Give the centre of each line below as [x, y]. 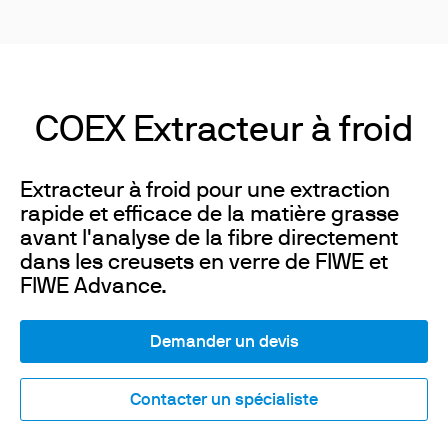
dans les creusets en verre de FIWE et [204, 263]
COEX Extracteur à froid [224, 132]
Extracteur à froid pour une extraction [205, 191]
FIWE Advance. [93, 287]
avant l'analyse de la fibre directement [209, 239]
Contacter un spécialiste [224, 400]
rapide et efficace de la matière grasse [209, 215]
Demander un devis [224, 342]
